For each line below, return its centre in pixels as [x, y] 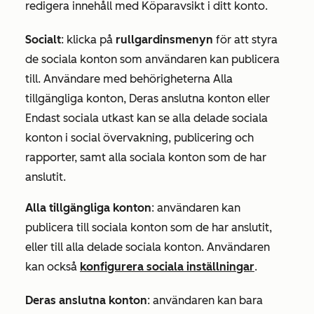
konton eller [237, 99]
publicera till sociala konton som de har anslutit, [149, 228]
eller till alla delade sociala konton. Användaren [148, 247]
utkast [118, 118]
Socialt [43, 40]
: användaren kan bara [205, 301]
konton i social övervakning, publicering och [139, 138]
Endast [43, 118]
